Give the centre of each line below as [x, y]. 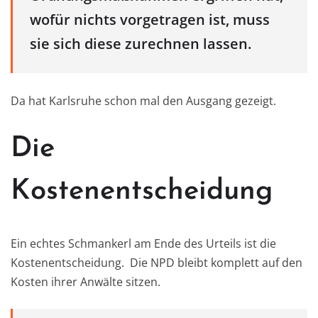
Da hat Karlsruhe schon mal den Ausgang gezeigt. [143, 100]
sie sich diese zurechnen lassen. [141, 44]
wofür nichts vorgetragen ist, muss [150, 20]
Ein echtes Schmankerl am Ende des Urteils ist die [143, 243]
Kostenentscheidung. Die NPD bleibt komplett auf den [157, 262]
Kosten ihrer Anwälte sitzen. [86, 281]
